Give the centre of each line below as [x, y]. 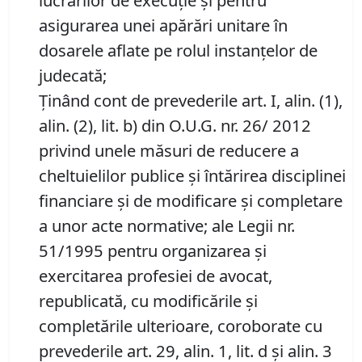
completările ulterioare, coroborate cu [181, 326]
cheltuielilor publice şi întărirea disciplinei [192, 176]
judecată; [73, 76]
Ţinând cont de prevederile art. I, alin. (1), [191, 101]
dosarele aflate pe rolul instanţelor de [178, 51]
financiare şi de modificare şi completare [191, 201]
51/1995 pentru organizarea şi [153, 251]
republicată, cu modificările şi [148, 301]
